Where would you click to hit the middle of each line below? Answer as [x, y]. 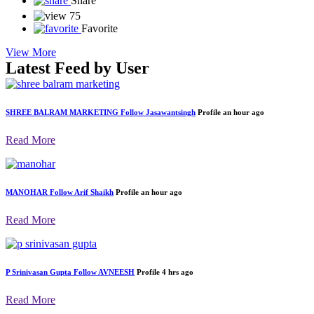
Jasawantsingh [171, 175]
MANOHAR [27, 255]
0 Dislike [95, 13]
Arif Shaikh [94, 255]
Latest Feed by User [77, 131]
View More [31, 115]
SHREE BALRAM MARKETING [62, 175]
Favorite [100, 91]
